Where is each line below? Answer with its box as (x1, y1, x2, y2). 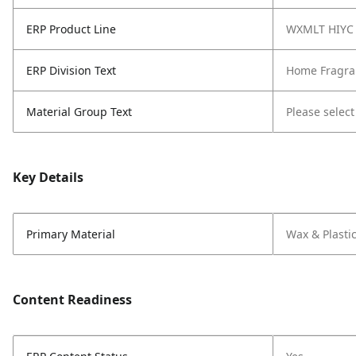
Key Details (13, 168, 83, 186)
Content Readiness (13, 291, 132, 308)
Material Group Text (26, 104, 132, 119)
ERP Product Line (26, 21, 116, 37)
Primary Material (26, 226, 115, 242)
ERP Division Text (26, 63, 116, 78)
